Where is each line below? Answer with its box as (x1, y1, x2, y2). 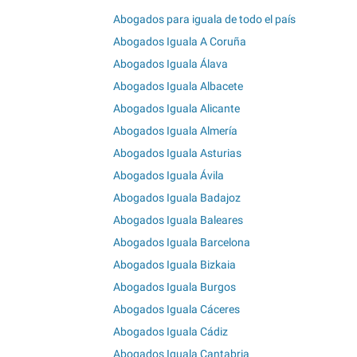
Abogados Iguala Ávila (113, 168, 224, 182)
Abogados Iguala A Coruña (113, 34, 246, 48)
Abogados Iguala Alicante (113, 101, 240, 115)
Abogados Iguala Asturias (113, 146, 241, 159)
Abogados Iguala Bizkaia (113, 257, 236, 271)
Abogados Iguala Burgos (113, 280, 236, 293)
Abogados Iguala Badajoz (113, 190, 241, 204)
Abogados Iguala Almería (113, 124, 237, 137)
